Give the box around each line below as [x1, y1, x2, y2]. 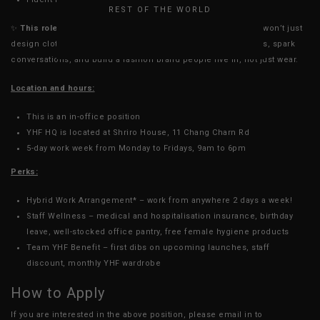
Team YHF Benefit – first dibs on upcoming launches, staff [26, 242, 270, 252]
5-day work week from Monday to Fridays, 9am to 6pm [26, 143, 246, 153]
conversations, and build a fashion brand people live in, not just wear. [11, 54, 299, 64]
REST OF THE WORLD [109, 5, 211, 14]
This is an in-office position [26, 111, 141, 121]
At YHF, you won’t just [212, 23, 302, 33]
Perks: [11, 166, 38, 176]
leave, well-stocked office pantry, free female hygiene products [26, 226, 289, 236]
